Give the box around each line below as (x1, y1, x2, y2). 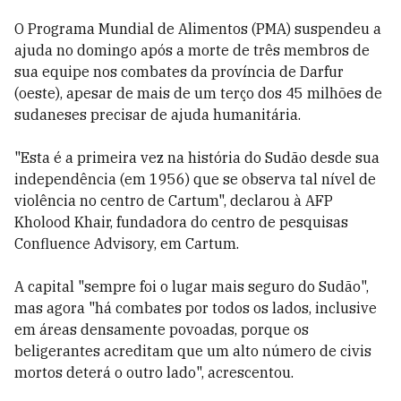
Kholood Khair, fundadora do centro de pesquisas (14, 213, 348, 231)
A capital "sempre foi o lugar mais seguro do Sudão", (14, 277, 369, 295)
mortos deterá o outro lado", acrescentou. (14, 363, 294, 381)
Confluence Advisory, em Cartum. (14, 235, 239, 252)
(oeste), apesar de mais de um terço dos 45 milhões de (14, 84, 382, 102)
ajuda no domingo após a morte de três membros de (14, 41, 370, 59)
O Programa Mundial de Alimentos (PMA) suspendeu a (14, 20, 381, 38)
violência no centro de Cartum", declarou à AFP (14, 192, 333, 209)
